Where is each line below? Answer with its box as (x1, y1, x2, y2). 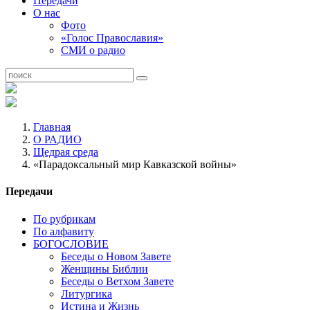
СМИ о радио (61, 44, 125, 56)
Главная (33, 121, 71, 133)
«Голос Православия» (61, 32, 163, 44)
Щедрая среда (33, 146, 98, 158)
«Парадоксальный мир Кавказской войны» (33, 158, 237, 170)
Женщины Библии (61, 262, 148, 275)
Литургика (61, 287, 112, 300)
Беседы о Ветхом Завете (61, 275, 174, 287)
